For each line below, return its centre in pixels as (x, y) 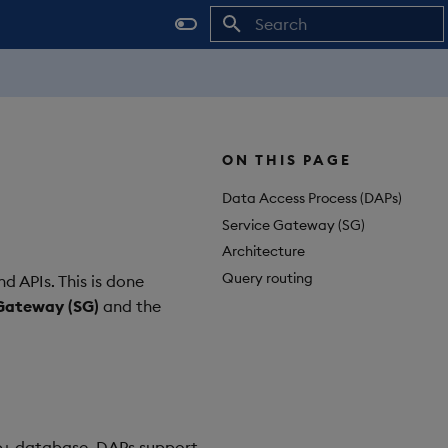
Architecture (263, 251)
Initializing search (307, 60)
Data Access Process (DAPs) (312, 197)
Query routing (267, 278)
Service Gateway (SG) (293, 224)
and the (130, 306)
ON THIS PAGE (287, 160)
